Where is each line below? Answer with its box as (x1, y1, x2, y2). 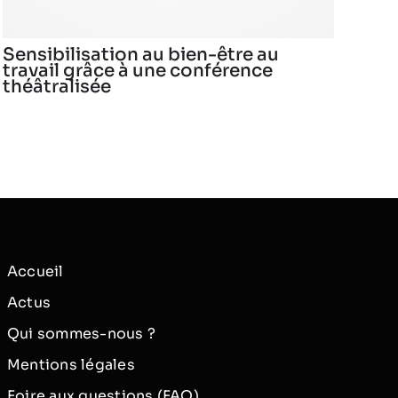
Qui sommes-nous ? (6, 323, 156, 343)
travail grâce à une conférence (2, 60, 273, 83)
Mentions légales (6, 354, 135, 374)
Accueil (6, 261, 64, 281)
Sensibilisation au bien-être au (2, 44, 279, 67)
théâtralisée (2, 76, 111, 99)
